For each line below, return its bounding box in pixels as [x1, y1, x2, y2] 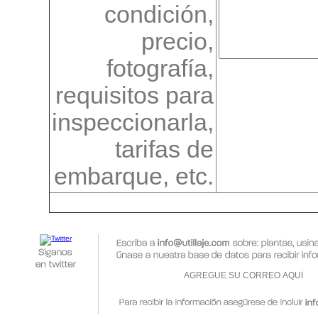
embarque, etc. [54, 163, 214, 190]
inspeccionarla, [52, 109, 214, 136]
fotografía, [106, 55, 214, 82]
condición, [104, 1, 214, 28]
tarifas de [115, 136, 214, 163]
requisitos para [55, 82, 214, 109]
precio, [141, 28, 214, 55]
